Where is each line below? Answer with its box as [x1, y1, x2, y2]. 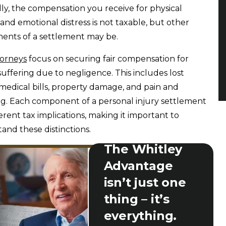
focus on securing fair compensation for [27, 54, 189, 64]
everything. [103, 208, 177, 223]
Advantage [103, 158, 173, 173]
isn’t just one [103, 175, 186, 190]
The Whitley [103, 141, 183, 156]
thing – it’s [103, 191, 169, 206]
